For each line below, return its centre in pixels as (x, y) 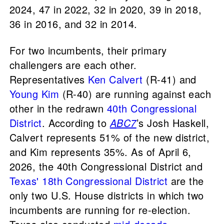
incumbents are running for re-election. (100, 209)
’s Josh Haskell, (173, 122)
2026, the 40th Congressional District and (106, 166)
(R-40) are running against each (135, 93)
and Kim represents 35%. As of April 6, (100, 151)
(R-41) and (169, 79)
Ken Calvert (115, 79)
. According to (76, 122)
